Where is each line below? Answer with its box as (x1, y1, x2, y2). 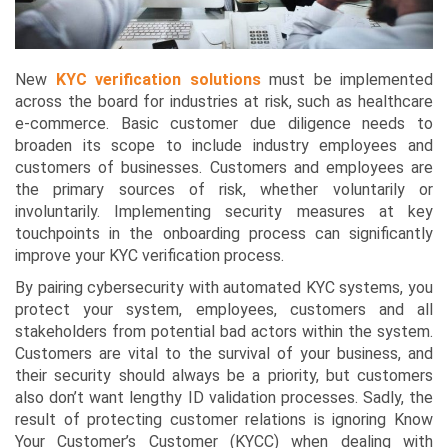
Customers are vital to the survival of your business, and (15, 344, 433, 364)
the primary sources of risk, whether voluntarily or (15, 180, 433, 200)
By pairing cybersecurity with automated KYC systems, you (15, 278, 433, 298)
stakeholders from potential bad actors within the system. (15, 322, 433, 342)
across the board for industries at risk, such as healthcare (15, 92, 433, 112)
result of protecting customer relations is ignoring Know (15, 410, 433, 430)
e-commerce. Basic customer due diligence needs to (15, 114, 433, 134)
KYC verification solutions (55, 70, 261, 90)
